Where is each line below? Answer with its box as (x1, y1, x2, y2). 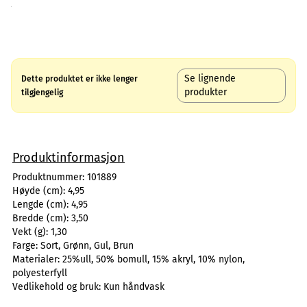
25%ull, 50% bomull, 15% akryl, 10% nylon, (62, 254, 245, 265)
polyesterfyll (12, 267, 67, 279)
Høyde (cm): (12, 185, 68, 197)
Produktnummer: (12, 171, 87, 183)
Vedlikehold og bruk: (12, 281, 103, 293)
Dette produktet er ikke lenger (21, 74, 138, 84)
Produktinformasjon (12, 150, 125, 165)
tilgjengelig (21, 88, 63, 97)
